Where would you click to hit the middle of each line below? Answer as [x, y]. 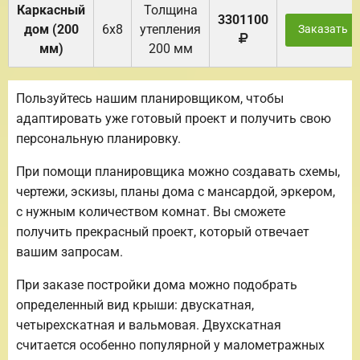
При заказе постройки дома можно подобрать [157, 285]
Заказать [323, 30]
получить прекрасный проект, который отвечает [163, 232]
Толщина [170, 10]
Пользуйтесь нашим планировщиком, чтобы [150, 99]
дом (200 [51, 30]
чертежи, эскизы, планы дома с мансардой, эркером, [176, 192]
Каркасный [51, 10]
